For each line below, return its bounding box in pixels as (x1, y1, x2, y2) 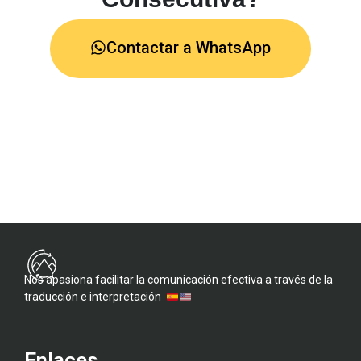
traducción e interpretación (24, 290, 166, 304)
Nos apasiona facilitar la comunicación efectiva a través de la (24, 273, 333, 287)
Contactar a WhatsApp (106, 38, 271, 58)
